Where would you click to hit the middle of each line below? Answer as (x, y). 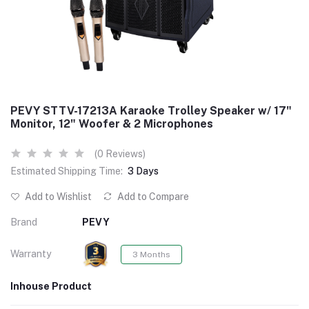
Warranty (31, 254)
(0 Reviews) (120, 153)
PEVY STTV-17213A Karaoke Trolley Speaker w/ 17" (151, 110)
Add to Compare (152, 196)
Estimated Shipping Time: (67, 171)
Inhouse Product (51, 286)
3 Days (143, 171)
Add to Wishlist (57, 196)
